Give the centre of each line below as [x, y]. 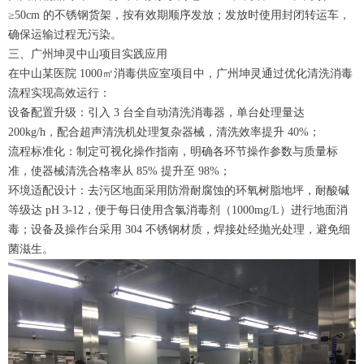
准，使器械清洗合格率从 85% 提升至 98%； [119, 171]
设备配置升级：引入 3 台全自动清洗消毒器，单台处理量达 [156, 113]
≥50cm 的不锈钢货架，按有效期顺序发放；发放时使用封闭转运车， [179, 15]
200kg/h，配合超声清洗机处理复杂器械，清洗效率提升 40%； [164, 132]
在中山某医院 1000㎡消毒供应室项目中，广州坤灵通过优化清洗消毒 [180, 74]
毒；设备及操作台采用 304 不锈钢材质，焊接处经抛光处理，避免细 [179, 230]
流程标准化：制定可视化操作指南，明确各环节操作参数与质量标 [173, 152]
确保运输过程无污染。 [65, 35]
